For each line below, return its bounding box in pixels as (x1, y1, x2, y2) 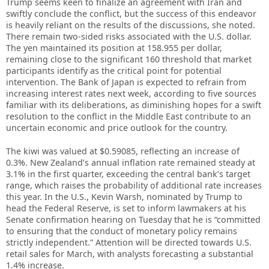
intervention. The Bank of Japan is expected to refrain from (6, 76, 246, 88)
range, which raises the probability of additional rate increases (6, 180, 262, 192)
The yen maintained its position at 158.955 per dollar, (6, 42, 222, 54)
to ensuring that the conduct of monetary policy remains (6, 225, 237, 237)
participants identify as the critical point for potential (6, 65, 222, 77)
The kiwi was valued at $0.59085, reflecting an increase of (6, 145, 240, 157)
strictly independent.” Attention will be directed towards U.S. (6, 237, 252, 249)
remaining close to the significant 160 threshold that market (6, 53, 252, 65)
